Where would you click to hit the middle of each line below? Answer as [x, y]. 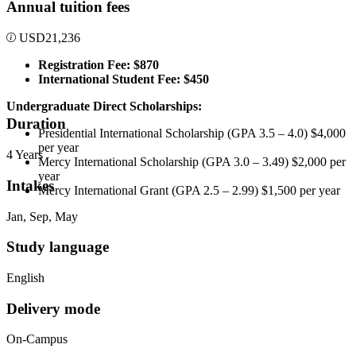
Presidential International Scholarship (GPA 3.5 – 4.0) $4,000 [192, 133]
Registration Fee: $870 [99, 64]
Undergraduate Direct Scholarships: [104, 106]
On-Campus [37, 339]
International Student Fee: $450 [124, 79]
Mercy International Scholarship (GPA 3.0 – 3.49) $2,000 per [192, 161]
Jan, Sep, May [42, 216]
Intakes [30, 185]
